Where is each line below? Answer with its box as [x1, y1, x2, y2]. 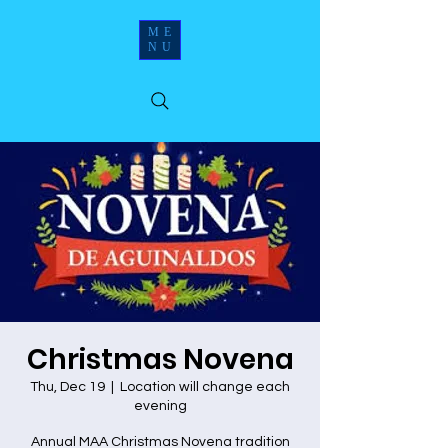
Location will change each [120, 380, 290, 394]
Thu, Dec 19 [30, 380, 105, 394]
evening [133, 399, 187, 413]
